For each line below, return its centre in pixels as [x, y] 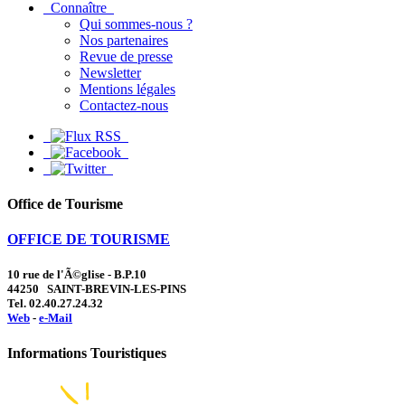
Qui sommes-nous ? [136, 24]
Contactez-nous [124, 105]
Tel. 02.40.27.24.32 [55, 304]
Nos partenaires [124, 40]
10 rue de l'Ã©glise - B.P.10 [77, 275]
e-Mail [56, 318]
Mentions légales [127, 89]
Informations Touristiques [87, 353]
